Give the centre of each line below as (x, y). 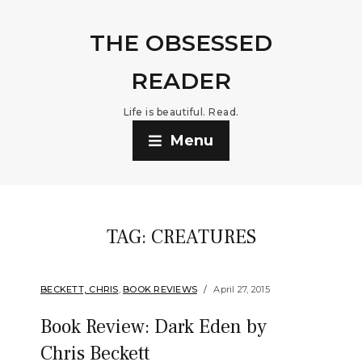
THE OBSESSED (181, 43)
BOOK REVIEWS (160, 289)
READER (181, 81)
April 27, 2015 (242, 289)
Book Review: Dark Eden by (154, 327)
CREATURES (203, 237)
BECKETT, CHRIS (80, 289)
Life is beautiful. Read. (181, 112)
